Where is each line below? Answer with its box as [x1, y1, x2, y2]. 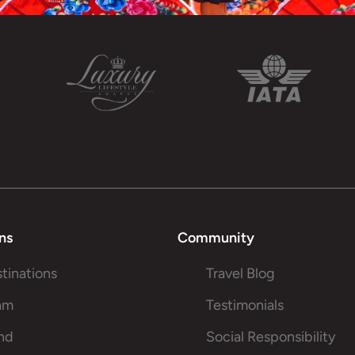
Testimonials [206, 296, 284, 314]
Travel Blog [206, 265, 275, 282]
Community [177, 229, 254, 246]
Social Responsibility [206, 328, 335, 345]
